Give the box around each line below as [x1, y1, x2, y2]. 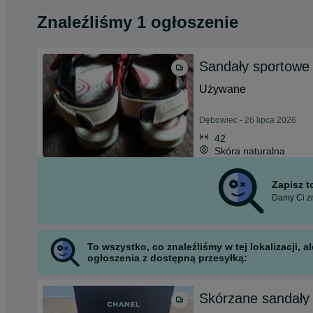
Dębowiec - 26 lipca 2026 [199, 115, 296, 125]
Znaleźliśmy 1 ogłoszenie [37, 13, 238, 31]
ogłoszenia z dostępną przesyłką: [87, 252, 247, 263]
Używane [199, 83, 246, 95]
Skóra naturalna [214, 145, 285, 156]
